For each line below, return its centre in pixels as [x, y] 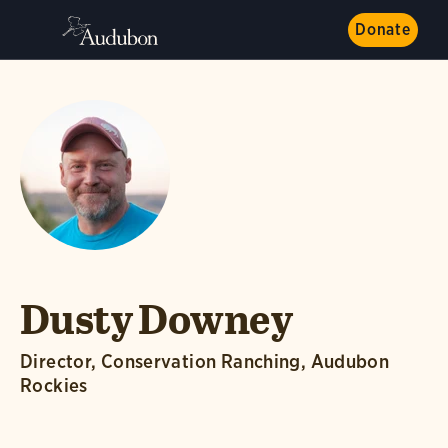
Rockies [54, 385]
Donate [383, 29]
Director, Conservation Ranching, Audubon [205, 361]
